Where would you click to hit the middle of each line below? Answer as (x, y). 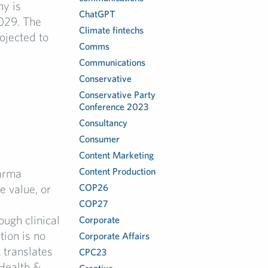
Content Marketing (117, 155)
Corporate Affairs (115, 236)
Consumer (100, 139)
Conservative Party (118, 95)
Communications (112, 62)
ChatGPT (98, 14)
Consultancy (103, 123)
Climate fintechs (112, 30)
